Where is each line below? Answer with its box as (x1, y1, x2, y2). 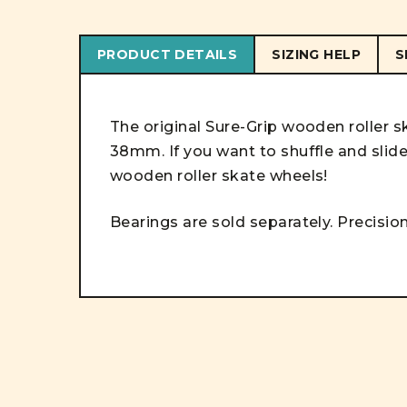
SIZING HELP (272, 46, 361, 63)
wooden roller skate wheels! (110, 167, 328, 184)
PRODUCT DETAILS (97, 46, 238, 63)
